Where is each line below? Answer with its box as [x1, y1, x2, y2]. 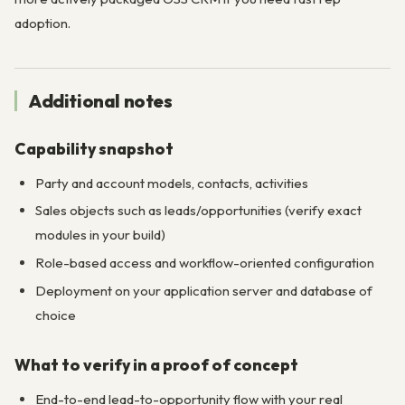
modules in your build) [34, 226, 165, 244]
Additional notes [28, 89, 173, 112]
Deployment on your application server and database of [34, 281, 372, 299]
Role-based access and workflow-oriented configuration [34, 254, 374, 272]
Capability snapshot [14, 137, 174, 159]
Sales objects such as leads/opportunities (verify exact [34, 202, 362, 220]
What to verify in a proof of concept [14, 354, 298, 376]
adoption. [14, 14, 71, 33]
